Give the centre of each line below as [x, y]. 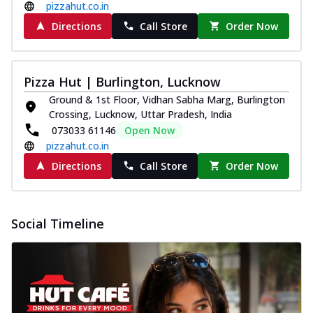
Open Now [150, 130]
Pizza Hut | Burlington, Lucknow [122, 81]
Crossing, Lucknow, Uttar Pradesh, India [140, 114]
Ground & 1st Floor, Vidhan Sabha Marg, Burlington [167, 99]
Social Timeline [58, 223]
